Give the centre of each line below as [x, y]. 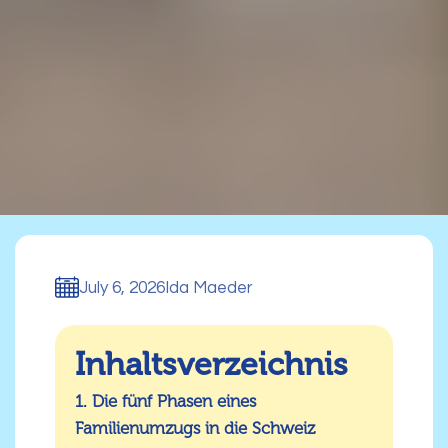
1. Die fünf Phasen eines [165, 401]
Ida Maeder [209, 288]
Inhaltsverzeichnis [211, 364]
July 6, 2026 [122, 288]
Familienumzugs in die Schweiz [195, 428]
